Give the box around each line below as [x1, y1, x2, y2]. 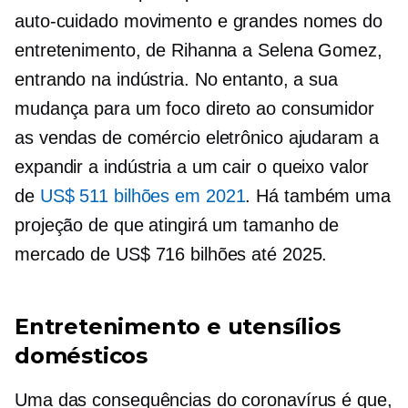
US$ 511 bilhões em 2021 [39, 186, 246, 206]
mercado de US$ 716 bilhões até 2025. [15, 244, 328, 264]
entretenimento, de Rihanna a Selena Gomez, [15, 40, 382, 60]
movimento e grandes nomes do [117, 11, 382, 31]
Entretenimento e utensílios [15, 313, 341, 340]
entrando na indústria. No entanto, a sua [15, 69, 338, 89]
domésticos [15, 342, 148, 369]
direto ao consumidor [205, 98, 374, 118]
